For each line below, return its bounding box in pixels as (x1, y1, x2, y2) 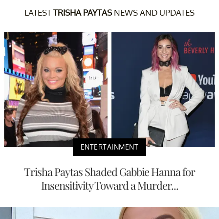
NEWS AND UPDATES (112, 7, 195, 18)
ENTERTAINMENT (80, 142, 139, 151)
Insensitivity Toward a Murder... (41, 177, 178, 193)
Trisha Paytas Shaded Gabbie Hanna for (24, 164, 195, 179)
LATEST (24, 7, 53, 18)
